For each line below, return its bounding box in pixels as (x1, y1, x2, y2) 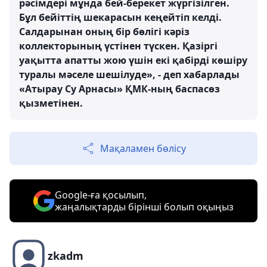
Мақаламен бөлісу (100, 142, 186, 156)
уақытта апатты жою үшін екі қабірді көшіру (19, 54, 247, 67)
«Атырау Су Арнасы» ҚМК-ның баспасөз (19, 82, 220, 96)
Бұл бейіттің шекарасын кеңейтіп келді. (19, 11, 222, 24)
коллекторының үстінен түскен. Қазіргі (19, 39, 218, 53)
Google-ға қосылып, (55, 188, 147, 202)
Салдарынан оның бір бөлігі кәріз (19, 25, 190, 39)
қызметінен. (19, 97, 83, 110)
